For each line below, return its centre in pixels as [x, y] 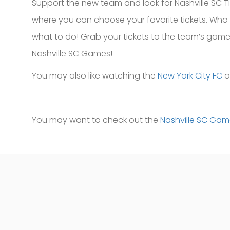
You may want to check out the [96, 120]
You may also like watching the [95, 76]
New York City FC [190, 76]
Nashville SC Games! [72, 54]
